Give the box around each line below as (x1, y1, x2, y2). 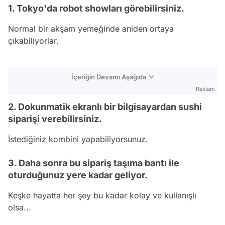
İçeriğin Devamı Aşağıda (71, 73, 146, 81)
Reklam (196, 85, 215, 92)
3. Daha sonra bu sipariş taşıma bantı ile (8, 158, 179, 168)
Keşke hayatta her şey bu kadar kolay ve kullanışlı (8, 190, 196, 200)
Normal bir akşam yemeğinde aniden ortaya (8, 24, 174, 34)
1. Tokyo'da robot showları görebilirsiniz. (8, 3, 184, 14)
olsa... (8, 202, 31, 212)
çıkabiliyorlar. (8, 36, 59, 46)
